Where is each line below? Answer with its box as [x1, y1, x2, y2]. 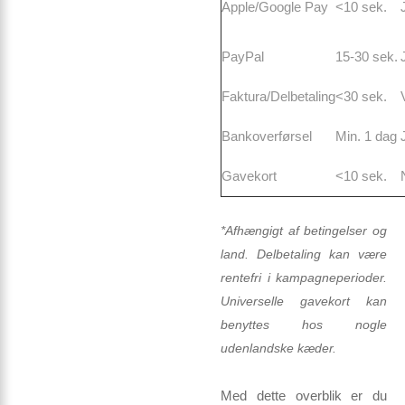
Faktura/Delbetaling [221, 89, 335, 104]
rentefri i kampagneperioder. [221, 271, 387, 285]
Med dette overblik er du [221, 388, 387, 403]
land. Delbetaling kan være [221, 248, 387, 261]
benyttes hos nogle [221, 318, 387, 332]
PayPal [221, 49, 264, 64]
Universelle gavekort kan [221, 295, 387, 308]
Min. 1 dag [335, 128, 397, 144]
